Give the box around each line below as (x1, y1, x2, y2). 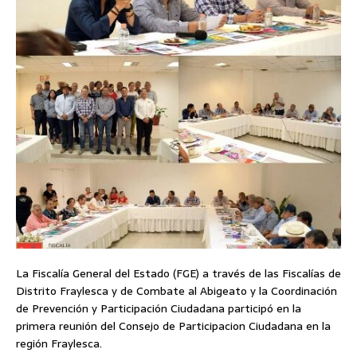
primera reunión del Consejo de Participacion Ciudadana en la (16, 316, 331, 335)
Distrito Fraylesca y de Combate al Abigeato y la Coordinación (16, 281, 337, 300)
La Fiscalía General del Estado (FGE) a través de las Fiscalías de (16, 264, 341, 282)
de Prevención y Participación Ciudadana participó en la (16, 299, 301, 317)
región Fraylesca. (16, 334, 102, 352)
